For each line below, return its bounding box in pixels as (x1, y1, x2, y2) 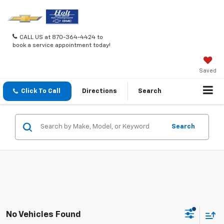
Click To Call (21, 88, 60, 95)
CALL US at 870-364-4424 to (19, 34, 103, 40)
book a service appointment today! (12, 42, 110, 48)
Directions (82, 88, 117, 95)
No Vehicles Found (6, 210, 81, 219)
